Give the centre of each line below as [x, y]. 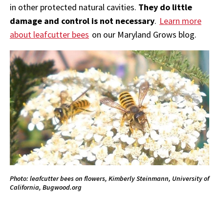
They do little [165, 7]
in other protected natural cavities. [74, 7]
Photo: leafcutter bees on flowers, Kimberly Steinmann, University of [109, 178]
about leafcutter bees [49, 34]
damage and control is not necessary [82, 21]
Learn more [180, 21]
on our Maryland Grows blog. [143, 34]
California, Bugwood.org [46, 187]
